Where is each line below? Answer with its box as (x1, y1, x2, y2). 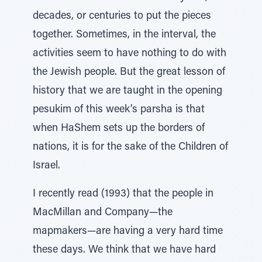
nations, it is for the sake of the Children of (33, 142, 228, 153)
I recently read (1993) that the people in (33, 189, 213, 199)
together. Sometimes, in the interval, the (33, 30, 216, 40)
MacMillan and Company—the (33, 208, 173, 218)
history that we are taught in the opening (33, 86, 222, 96)
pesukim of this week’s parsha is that (33, 105, 205, 115)
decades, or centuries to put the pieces (33, 11, 211, 22)
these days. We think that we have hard (33, 245, 216, 256)
